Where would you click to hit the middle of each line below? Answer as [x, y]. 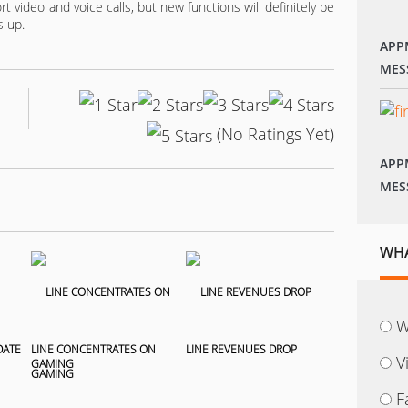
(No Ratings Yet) [273, 133]
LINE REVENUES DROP [241, 349]
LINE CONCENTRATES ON [93, 349]
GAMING [52, 363]
